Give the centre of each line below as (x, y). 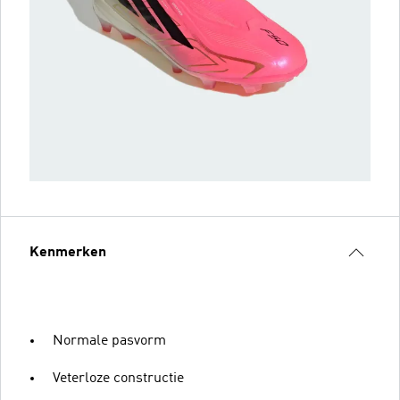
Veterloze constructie (118, 378)
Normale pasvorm (109, 341)
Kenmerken (68, 252)
